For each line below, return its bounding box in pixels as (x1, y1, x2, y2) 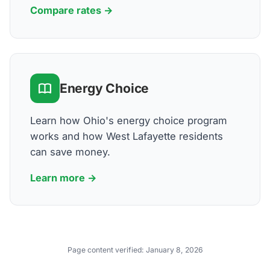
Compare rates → (30, 4, 113, 17)
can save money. (30, 146, 110, 159)
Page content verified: (67, 245, 146, 255)
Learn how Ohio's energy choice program (30, 115, 227, 127)
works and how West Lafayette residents (30, 130, 223, 143)
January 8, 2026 (145, 245, 203, 255)
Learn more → (30, 171, 97, 184)
